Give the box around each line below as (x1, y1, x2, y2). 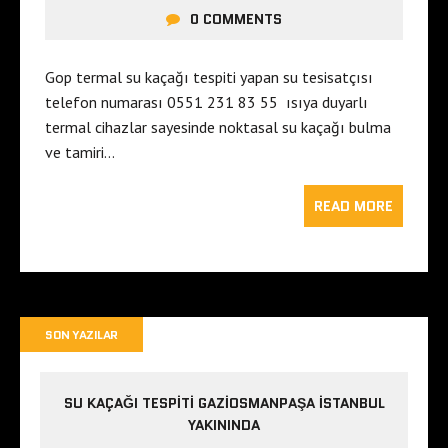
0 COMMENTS (190, 9, 282, 30)
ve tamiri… (45, 142, 115, 163)
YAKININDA (188, 415, 260, 436)
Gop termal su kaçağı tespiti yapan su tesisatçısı (45, 67, 373, 88)
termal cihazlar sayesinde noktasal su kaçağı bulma (45, 117, 391, 138)
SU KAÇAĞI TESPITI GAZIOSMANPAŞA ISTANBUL (63, 393, 385, 414)
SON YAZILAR (45, 326, 118, 344)
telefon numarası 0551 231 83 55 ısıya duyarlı (45, 92, 368, 113)
